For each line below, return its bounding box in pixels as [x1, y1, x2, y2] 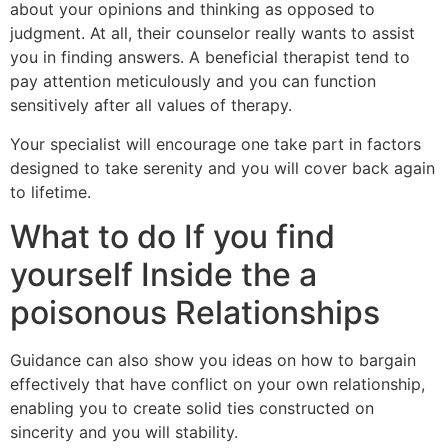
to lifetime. [10, 181, 91, 202]
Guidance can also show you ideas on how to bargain [10, 350, 416, 371]
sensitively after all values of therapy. [10, 95, 292, 116]
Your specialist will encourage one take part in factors [10, 133, 421, 154]
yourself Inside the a [10, 255, 317, 295]
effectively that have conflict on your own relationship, [10, 374, 425, 395]
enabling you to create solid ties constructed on [10, 398, 374, 419]
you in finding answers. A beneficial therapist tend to [10, 47, 410, 68]
